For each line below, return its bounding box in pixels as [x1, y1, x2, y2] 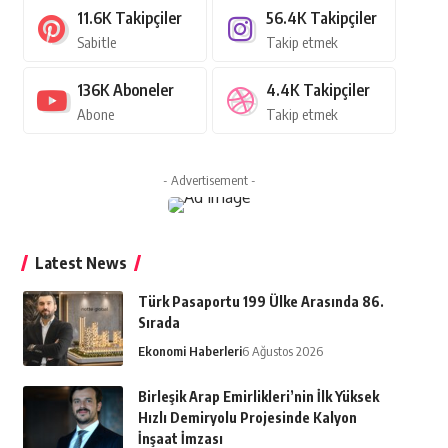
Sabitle [76, 33, 116, 52]
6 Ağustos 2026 [241, 343, 323, 360]
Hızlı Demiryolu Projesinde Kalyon [137, 409, 357, 427]
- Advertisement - [162, 172, 256, 189]
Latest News [34, 253, 127, 274]
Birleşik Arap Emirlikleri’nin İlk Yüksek [137, 388, 379, 406]
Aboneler [112, 80, 174, 101]
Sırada [137, 314, 180, 332]
